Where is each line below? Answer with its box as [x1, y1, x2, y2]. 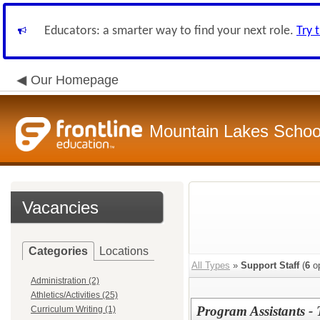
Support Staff [241, 260, 299, 271]
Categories [29, 245, 88, 257]
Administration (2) [31, 276, 99, 286]
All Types [191, 260, 230, 271]
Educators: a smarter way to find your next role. [44, 24, 296, 38]
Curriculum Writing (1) [31, 304, 116, 314]
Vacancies [22, 198, 99, 217]
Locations [99, 245, 149, 257]
